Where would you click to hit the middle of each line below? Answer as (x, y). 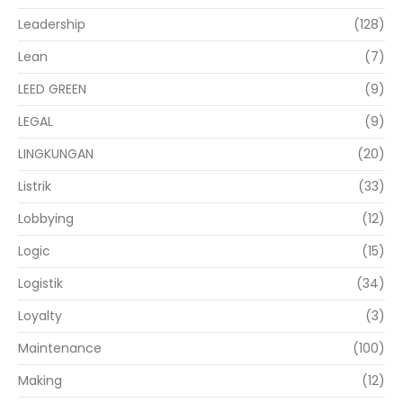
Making (40, 381)
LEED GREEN (52, 90)
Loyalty (40, 316)
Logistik (40, 284)
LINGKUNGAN (56, 154)
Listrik (35, 187)
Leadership (52, 25)
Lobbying (46, 219)
